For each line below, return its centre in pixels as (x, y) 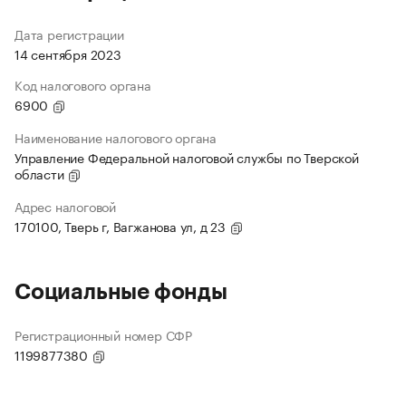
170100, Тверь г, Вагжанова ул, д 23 (122, 226)
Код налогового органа (83, 85)
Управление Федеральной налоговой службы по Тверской (187, 157)
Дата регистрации (69, 34)
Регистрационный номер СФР (103, 335)
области (41, 174)
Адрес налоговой (65, 206)
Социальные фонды (121, 292)
